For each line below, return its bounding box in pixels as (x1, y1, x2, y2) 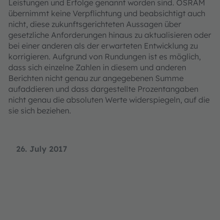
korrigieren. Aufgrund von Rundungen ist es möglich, (8, 52, 201, 61)
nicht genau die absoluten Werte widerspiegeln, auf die (8, 95, 210, 105)
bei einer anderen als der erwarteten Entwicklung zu (8, 41, 198, 51)
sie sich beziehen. (8, 106, 71, 115)
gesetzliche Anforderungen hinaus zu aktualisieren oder (8, 30, 211, 40)
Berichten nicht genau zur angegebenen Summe (8, 73, 184, 83)
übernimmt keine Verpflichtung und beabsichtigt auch (8, 8, 205, 18)
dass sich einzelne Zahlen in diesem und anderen (8, 62, 186, 72)
